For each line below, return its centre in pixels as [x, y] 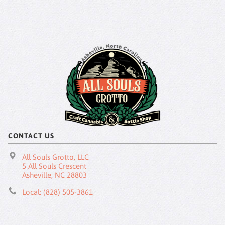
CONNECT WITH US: [113, 64]
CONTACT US [31, 135]
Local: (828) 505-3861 [57, 192]
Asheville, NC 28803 [54, 175]
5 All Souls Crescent [54, 166]
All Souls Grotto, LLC [55, 157]
